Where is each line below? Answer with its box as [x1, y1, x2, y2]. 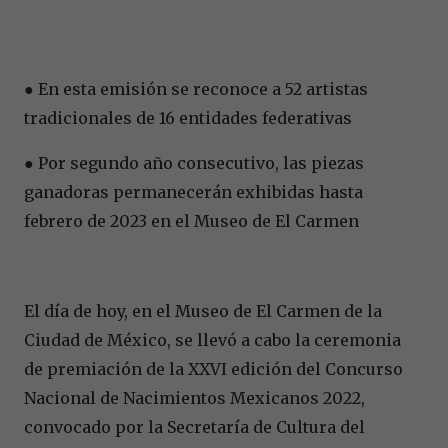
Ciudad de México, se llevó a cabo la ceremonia [24, 329, 401, 350]
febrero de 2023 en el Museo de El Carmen [24, 210, 359, 231]
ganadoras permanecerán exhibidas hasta [24, 181, 363, 202]
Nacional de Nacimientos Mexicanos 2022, [24, 387, 365, 408]
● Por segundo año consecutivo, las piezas [24, 152, 364, 173]
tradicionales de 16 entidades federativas [24, 107, 352, 128]
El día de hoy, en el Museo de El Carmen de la [24, 300, 382, 321]
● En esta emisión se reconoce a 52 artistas [24, 78, 368, 99]
